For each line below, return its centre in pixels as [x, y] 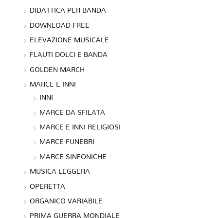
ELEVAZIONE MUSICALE [70, 39]
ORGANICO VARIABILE [66, 201]
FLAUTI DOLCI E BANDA [69, 54]
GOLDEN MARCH [57, 69]
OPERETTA [48, 186]
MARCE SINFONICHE [73, 156]
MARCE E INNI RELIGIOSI [80, 127]
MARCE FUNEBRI [67, 142]
